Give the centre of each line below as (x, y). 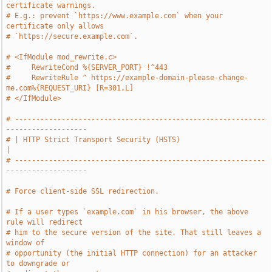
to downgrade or (38, 263)
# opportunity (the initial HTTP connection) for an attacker (132, 253)
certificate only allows (55, 26)
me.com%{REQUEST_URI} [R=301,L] (70, 88)
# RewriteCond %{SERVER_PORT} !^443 (87, 67)
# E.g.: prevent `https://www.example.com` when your (115, 16)
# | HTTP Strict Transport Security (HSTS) (93, 140)
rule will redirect (45, 222)
